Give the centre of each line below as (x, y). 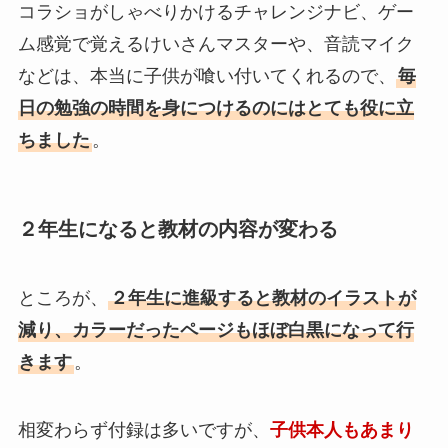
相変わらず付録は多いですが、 (143, 429)
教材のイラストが (343, 297)
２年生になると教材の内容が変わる (177, 228)
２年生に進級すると (190, 297)
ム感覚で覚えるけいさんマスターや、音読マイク (215, 44)
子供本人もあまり (341, 429)
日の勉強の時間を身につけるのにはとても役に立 (215, 108)
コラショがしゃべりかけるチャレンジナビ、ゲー (215, 12)
